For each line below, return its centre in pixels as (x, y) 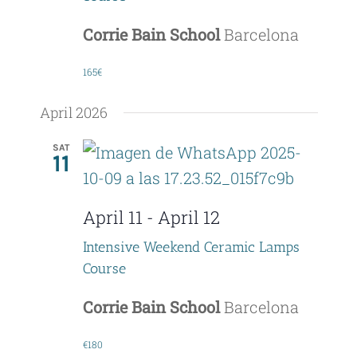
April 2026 (73, 113)
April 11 (112, 218)
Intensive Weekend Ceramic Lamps (191, 247)
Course (104, 268)
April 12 (188, 218)
